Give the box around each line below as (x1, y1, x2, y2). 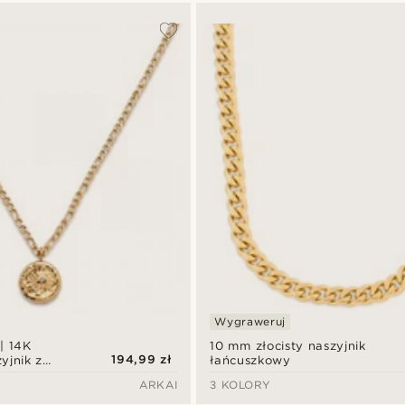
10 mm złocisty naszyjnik (210, 339, 366, 353)
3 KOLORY (210, 378, 271, 392)
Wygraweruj (214, 315, 286, 329)
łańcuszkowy (210, 353, 291, 368)
